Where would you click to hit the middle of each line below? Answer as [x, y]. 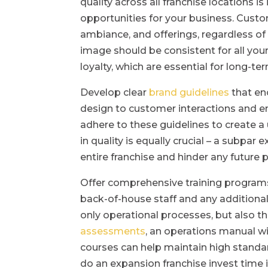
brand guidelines [189, 92]
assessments [113, 231]
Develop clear [115, 92]
